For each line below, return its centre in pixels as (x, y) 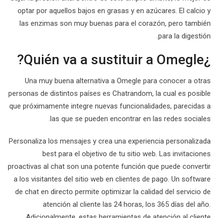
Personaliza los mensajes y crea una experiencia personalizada (110, 141)
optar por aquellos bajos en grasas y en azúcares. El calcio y (114, 11)
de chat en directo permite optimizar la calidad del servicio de (113, 192)
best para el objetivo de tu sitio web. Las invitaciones (127, 154)
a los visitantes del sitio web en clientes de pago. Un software (112, 179)
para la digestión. (184, 36)
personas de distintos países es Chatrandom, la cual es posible (109, 93)
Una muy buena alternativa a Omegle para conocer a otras (118, 81)
